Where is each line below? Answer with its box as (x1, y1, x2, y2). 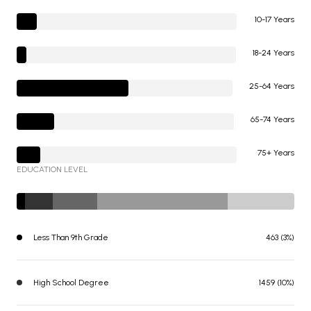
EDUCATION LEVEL (17, 164, 87, 174)
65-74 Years (251, 114, 294, 124)
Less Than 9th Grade (33, 232, 108, 242)
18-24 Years (253, 47, 294, 58)
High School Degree (33, 277, 109, 287)
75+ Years (258, 147, 294, 158)
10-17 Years (255, 14, 294, 24)
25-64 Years (249, 81, 294, 91)
